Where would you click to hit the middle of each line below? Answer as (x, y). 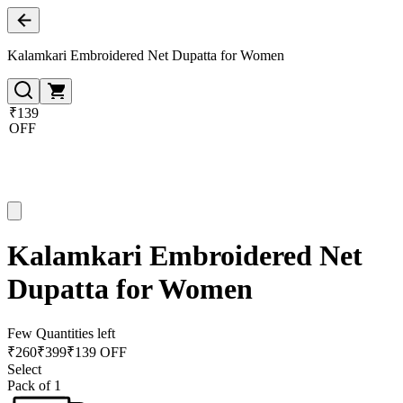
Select (24, 369)
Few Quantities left (61, 333)
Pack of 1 (34, 385)
